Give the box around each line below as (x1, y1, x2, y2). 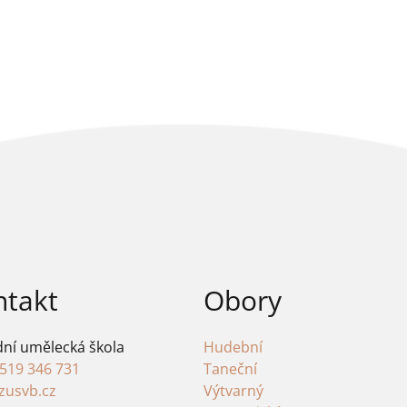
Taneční (203, 359, 257, 380)
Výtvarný (203, 381, 263, 402)
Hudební (203, 337, 263, 358)
